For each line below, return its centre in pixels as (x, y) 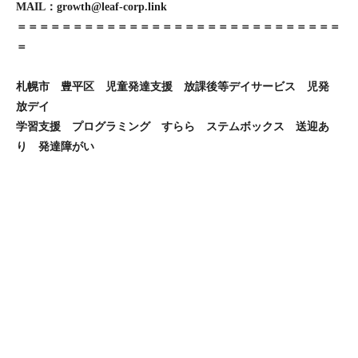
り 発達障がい (55, 147)
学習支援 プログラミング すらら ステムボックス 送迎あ (173, 127)
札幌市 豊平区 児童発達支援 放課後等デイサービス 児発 (178, 87)
